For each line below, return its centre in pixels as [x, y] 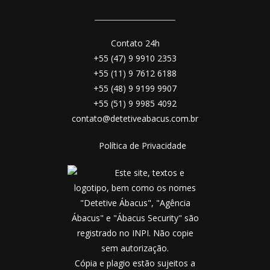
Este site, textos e [149, 172]
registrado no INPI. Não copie [135, 233]
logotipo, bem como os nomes [135, 187]
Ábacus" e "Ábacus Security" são [135, 218]
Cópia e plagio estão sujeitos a [135, 263]
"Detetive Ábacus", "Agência [135, 202]
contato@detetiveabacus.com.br [135, 118]
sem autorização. [135, 248]
